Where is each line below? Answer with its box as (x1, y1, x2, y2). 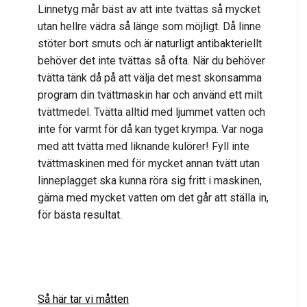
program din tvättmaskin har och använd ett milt (38, 88, 262, 102)
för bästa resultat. (38, 208, 122, 222)
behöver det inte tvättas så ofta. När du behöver (38, 54, 265, 68)
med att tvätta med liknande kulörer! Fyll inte (38, 140, 249, 153)
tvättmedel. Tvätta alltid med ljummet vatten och (38, 106, 265, 119)
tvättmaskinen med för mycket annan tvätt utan (38, 157, 260, 171)
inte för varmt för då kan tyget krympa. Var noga (38, 123, 263, 136)
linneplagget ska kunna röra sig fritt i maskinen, (38, 174, 262, 188)
